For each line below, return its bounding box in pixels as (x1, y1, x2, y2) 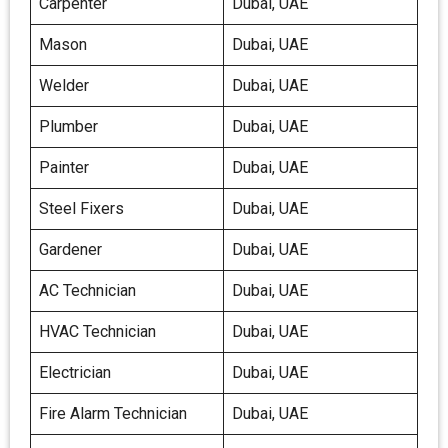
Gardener (39, 240, 102, 259)
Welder (39, 76, 89, 95)
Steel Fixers (39, 199, 124, 218)
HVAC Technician (39, 322, 156, 341)
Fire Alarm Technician (39, 404, 187, 423)
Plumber (39, 117, 98, 136)
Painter (39, 158, 89, 177)
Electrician (39, 363, 111, 382)
